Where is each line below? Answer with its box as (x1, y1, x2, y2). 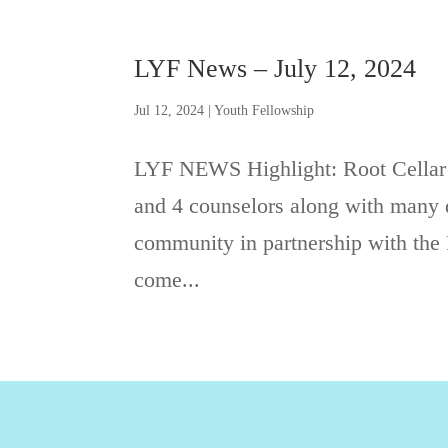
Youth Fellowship (214, 102, 315, 118)
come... (134, 266, 201, 292)
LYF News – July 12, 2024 (134, 53, 417, 83)
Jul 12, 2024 (134, 102, 205, 118)
